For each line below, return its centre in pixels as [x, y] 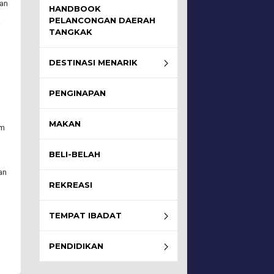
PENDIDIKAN [76, 246]
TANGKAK [70, 32]
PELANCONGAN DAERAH [102, 20]
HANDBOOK [75, 9]
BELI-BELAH [74, 154]
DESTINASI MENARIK [93, 62]
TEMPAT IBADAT [85, 215]
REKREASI [70, 185]
